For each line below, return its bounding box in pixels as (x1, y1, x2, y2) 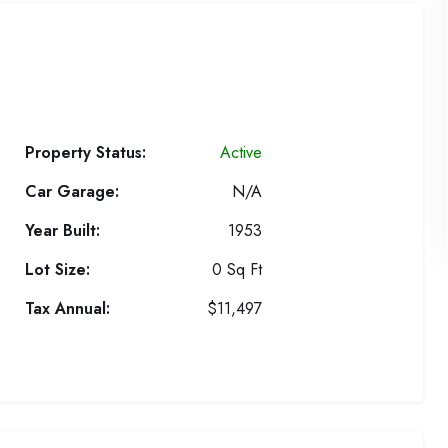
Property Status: (24, 141, 146, 164)
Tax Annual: (24, 297, 110, 320)
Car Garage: (24, 180, 119, 203)
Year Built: (24, 219, 100, 242)
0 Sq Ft (212, 258, 263, 281)
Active (220, 141, 263, 164)
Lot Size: (24, 258, 90, 281)
